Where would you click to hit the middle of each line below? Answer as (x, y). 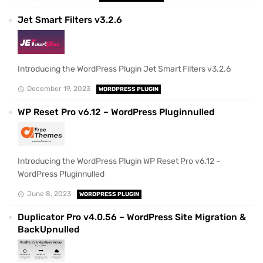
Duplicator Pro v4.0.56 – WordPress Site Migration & (132, 217)
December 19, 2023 (58, 88)
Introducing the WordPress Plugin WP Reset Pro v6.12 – (119, 161)
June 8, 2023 (49, 193)
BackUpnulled (48, 229)
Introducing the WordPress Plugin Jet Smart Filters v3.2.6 (124, 69)
